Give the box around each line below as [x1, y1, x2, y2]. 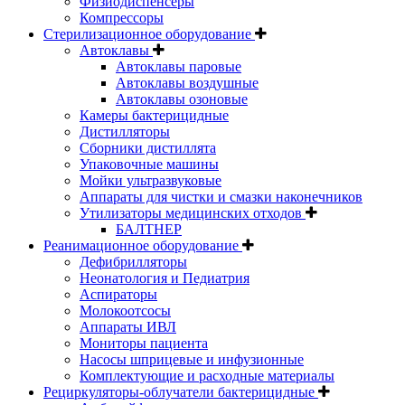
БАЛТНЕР [116, 221, 182, 237]
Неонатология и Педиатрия [80, 269, 250, 286]
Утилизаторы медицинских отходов [80, 204, 306, 221]
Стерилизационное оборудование [43, 25, 255, 42]
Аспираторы [80, 286, 157, 302]
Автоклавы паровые [116, 58, 241, 74]
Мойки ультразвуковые [80, 172, 221, 188]
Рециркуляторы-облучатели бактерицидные [43, 383, 318, 400]
